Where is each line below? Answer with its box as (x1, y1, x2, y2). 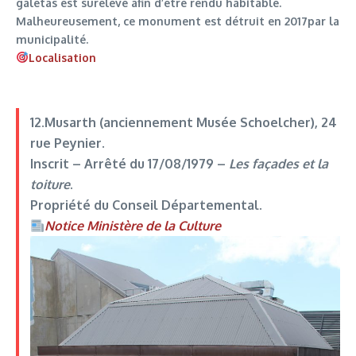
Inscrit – (29, 156, 84, 172)
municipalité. (16, 33, 88, 47)
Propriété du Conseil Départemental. (29, 197, 262, 214)
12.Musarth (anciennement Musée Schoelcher (29, 114, 311, 131)
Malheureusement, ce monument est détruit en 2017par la (16, 14, 339, 29)
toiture (29, 176, 70, 193)
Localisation (28, 51, 96, 65)
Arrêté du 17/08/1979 (83, 156, 214, 172)
